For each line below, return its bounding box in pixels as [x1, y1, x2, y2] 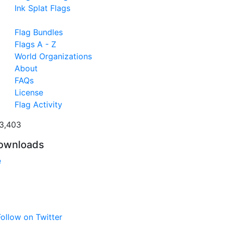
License [14, 87, 43, 97]
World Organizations [14, 51, 92, 61]
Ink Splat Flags [14, 3, 70, 13]
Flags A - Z [14, 39, 56, 49]
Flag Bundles [14, 27, 63, 37]
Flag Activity [14, 99, 62, 109]
